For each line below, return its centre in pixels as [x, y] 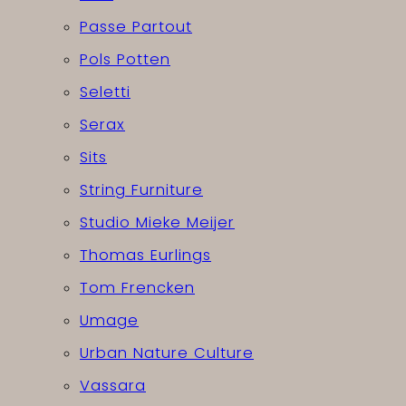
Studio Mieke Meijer [157, 223]
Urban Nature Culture [167, 353]
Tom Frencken [137, 288]
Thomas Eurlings [145, 256]
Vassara [113, 386]
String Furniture [141, 190]
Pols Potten [125, 60]
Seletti [105, 92]
